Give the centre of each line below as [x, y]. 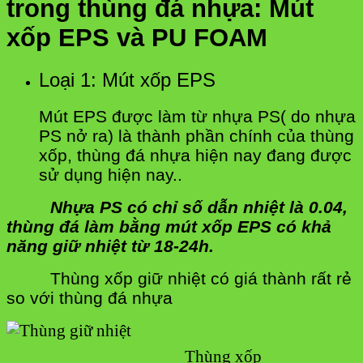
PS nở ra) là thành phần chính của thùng [196, 136]
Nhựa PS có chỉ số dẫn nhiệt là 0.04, [177, 207]
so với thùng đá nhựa [90, 298]
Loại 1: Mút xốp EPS [127, 80]
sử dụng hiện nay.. [111, 175]
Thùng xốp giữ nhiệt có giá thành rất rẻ [201, 279]
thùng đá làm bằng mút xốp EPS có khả [169, 227]
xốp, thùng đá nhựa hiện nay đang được [195, 156]
